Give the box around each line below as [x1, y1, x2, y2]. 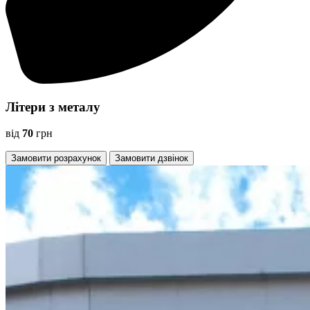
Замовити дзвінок [115, 153, 188, 164]
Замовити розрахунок [11, 153, 101, 164]
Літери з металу [6, 99, 100, 114]
